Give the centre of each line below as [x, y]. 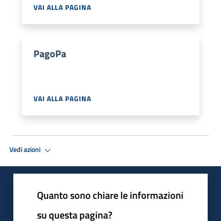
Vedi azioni [26, 150]
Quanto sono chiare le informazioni [110, 195]
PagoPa [50, 53]
